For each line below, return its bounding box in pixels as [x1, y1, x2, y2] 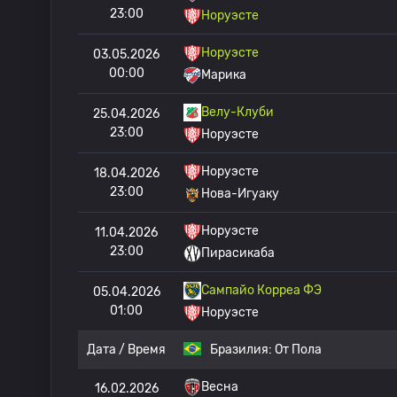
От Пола [275, 342, 322, 357]
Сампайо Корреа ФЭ [201, 283, 322, 298]
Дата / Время [87, 342, 166, 357]
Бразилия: [210, 342, 275, 357]
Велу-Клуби [201, 105, 274, 120]
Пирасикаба [201, 245, 275, 261]
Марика [201, 67, 246, 82]
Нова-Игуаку [201, 186, 279, 201]
